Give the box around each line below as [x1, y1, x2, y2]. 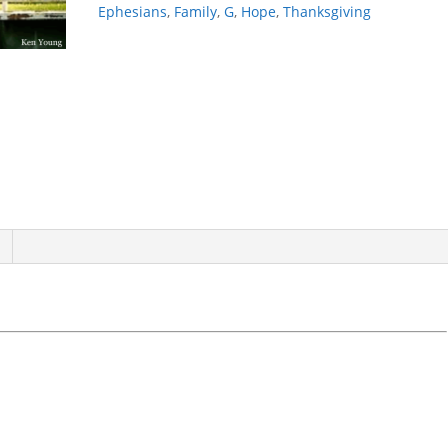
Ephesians [98, 2, 168, 21]
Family [174, 2, 218, 21]
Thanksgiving [283, 2, 372, 21]
